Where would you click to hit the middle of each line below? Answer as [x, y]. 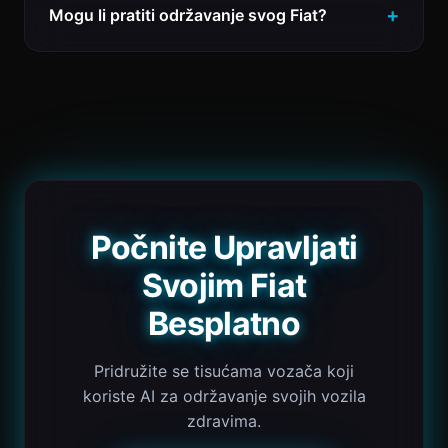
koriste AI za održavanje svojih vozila [224, 396]
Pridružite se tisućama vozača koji [224, 371]
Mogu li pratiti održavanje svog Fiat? [188, 14]
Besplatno [224, 323]
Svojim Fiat [224, 285]
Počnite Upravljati [224, 247]
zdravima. [224, 421]
